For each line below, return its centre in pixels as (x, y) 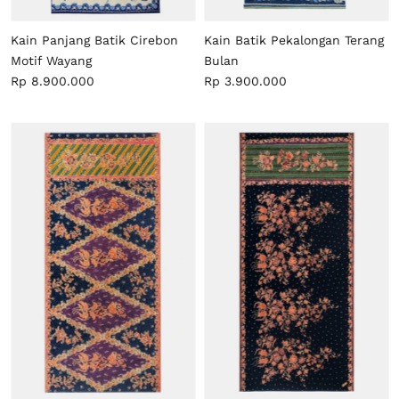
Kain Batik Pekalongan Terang (294, 40)
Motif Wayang (51, 60)
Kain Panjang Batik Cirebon (94, 40)
